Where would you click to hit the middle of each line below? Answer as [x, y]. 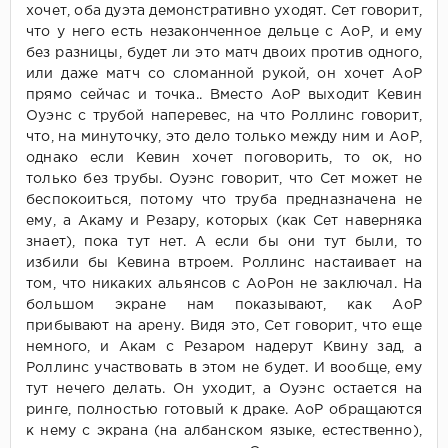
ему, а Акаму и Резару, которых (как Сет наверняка [224, 221]
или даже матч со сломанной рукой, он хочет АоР [224, 74]
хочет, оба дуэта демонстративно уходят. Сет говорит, [224, 11]
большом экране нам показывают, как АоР [224, 305]
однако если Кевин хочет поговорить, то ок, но [224, 158]
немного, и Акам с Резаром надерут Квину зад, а [224, 347]
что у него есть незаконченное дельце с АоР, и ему [224, 32]
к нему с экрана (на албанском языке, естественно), [224, 431]
